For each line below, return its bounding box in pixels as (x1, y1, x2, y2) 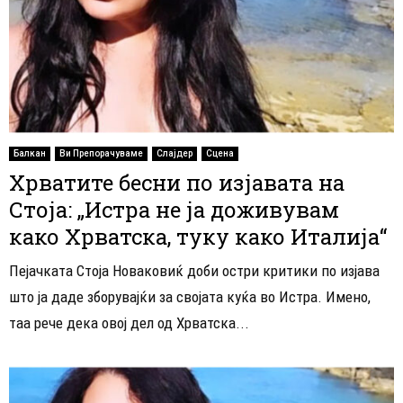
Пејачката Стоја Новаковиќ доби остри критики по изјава (9, 261, 380, 280)
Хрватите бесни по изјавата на (9, 167, 345, 197)
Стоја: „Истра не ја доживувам (9, 194, 339, 224)
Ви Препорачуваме (59, 148, 143, 158)
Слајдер (157, 148, 193, 158)
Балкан (13, 148, 46, 158)
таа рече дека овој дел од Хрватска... (9, 313, 249, 332)
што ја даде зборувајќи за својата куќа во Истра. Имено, (9, 287, 371, 306)
